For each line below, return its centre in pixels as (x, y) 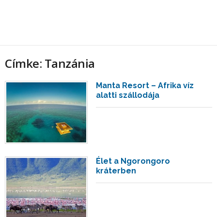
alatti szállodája (128, 95)
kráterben (116, 170)
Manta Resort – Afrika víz (145, 85)
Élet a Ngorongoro (133, 161)
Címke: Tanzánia (50, 63)
